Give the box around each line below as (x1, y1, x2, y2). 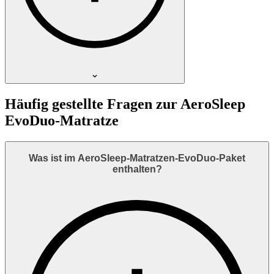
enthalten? (112, 163, 162, 174)
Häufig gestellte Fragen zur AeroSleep (5, 96, 245, 112)
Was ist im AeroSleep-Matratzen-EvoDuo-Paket (29, 152, 245, 163)
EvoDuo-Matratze (5, 113, 119, 128)
